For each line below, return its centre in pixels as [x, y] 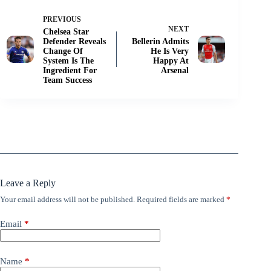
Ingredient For [70, 70]
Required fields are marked [181, 199]
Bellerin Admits [161, 41]
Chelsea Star [66, 32]
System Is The [68, 61]
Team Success [67, 80]
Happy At [171, 61]
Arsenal [175, 70]
